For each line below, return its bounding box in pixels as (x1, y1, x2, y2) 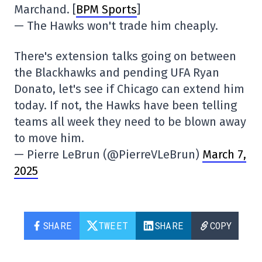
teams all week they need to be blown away (14, 114, 246, 129)
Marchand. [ (14, 2, 76, 16)
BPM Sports (76, 2, 137, 16)
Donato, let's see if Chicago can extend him (14, 81, 244, 96)
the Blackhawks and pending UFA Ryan (14, 65, 219, 80)
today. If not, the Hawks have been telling (14, 98, 237, 112)
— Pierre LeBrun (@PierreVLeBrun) (14, 147, 202, 161)
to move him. (14, 130, 84, 145)
